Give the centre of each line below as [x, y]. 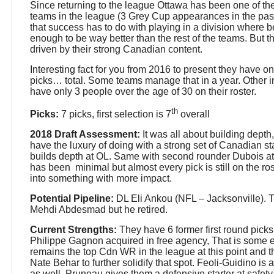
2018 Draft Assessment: [86, 135]
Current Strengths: [73, 230]
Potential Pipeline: [72, 199]
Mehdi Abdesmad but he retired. [99, 210]
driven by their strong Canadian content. [116, 50]
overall [194, 114]
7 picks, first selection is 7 [115, 114]
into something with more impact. [101, 179]
